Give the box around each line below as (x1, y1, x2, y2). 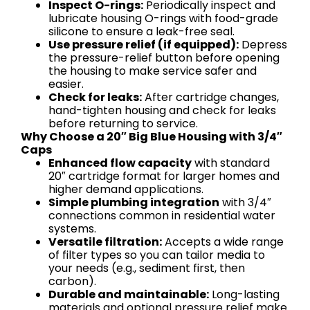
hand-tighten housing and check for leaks (48, 102, 276, 119)
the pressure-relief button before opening (48, 50, 280, 66)
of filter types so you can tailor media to (48, 247, 265, 264)
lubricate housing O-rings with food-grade (48, 10, 278, 27)
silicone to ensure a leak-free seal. (48, 24, 235, 40)
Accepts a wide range (162, 234, 284, 250)
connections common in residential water (48, 208, 275, 224)
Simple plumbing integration (48, 194, 219, 211)
